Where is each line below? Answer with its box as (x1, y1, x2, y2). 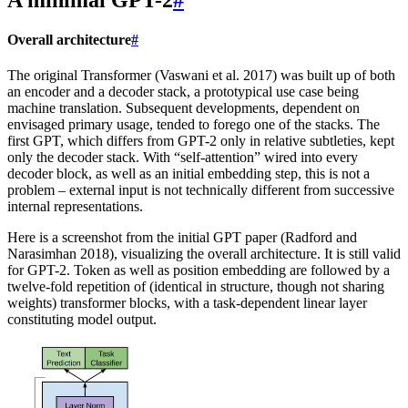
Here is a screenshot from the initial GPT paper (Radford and (7, 229, 357, 246)
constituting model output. (7, 311, 157, 328)
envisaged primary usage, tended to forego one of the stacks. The (7, 117, 380, 133)
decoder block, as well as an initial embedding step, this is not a (7, 166, 370, 182)
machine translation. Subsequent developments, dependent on (7, 100, 360, 117)
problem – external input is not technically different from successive (7, 182, 394, 199)
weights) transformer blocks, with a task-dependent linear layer (7, 295, 367, 311)
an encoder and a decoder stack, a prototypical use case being (7, 84, 359, 100)
